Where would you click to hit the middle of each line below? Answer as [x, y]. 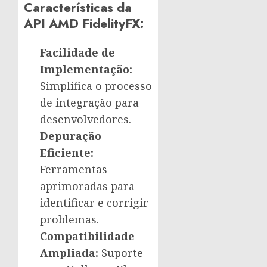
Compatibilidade [87, 236]
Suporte [121, 253]
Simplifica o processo [96, 86]
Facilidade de [77, 53]
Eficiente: [67, 153]
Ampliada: [69, 253]
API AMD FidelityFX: [84, 24]
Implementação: [86, 69]
